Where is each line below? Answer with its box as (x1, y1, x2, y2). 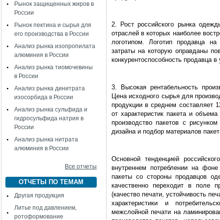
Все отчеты (65, 163, 97, 170)
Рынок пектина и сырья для (14, 22, 91, 28)
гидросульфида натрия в (14, 115, 83, 122)
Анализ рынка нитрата (14, 136, 78, 143)
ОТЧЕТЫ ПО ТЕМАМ (19, 178, 83, 186)
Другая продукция (14, 192, 64, 199)
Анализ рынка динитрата (14, 85, 85, 92)
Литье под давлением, (14, 204, 77, 211)
